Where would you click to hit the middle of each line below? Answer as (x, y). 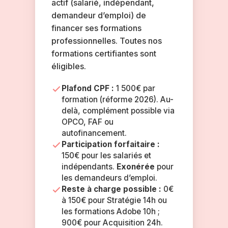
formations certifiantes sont (104, 53)
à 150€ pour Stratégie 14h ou (114, 200)
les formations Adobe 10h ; (110, 211)
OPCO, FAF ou (87, 122)
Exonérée (135, 167)
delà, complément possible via (118, 111)
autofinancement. (94, 133)
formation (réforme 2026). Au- (117, 99)
